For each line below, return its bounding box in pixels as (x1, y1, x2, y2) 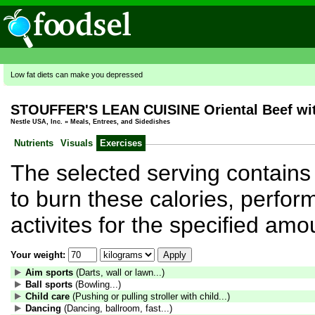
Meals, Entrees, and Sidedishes (70, 118, 170, 126)
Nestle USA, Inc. (11, 118, 63, 126)
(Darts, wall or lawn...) (73, 267, 165, 278)
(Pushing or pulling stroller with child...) (70, 291, 230, 302)
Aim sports (25, 267, 73, 278)
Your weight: (11, 249, 65, 260)
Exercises (100, 137, 142, 148)
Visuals (60, 137, 93, 148)
